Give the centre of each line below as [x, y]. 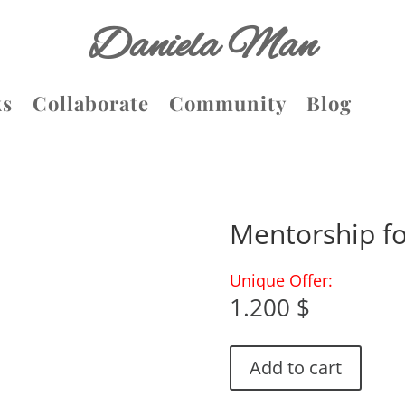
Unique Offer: [281, 280]
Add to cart [295, 367]
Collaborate [90, 103]
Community [227, 103]
